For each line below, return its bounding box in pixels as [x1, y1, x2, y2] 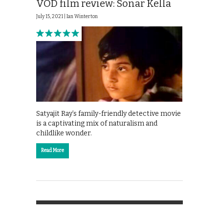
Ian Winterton [66, 14, 98, 20]
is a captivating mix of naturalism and [36, 119, 157, 128]
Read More [41, 147, 64, 153]
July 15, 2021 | [36, 14, 66, 20]
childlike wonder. [36, 129, 92, 137]
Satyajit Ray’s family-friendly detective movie [36, 109, 181, 118]
